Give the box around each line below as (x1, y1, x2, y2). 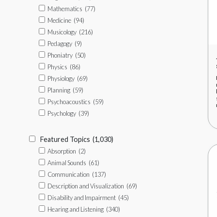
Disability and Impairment (47, 194, 116, 201)
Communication (47, 170, 90, 178)
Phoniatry (47, 51, 73, 59)
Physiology (47, 75, 75, 82)
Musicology (47, 28, 77, 36)
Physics (47, 63, 67, 71)
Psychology (47, 109, 76, 117)
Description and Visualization (47, 182, 124, 190)
